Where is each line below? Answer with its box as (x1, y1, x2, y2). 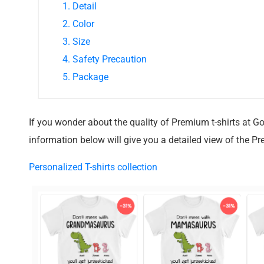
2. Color (62, 18, 94, 29)
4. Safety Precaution (62, 53, 147, 65)
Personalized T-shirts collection (29, 161, 157, 173)
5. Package (62, 71, 108, 82)
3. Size (62, 35, 90, 47)
